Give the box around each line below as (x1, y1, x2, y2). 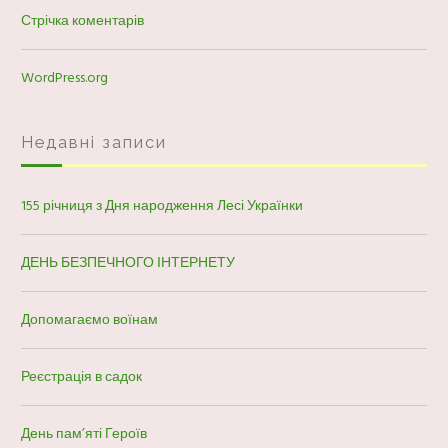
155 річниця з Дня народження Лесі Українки (21, 193, 303, 217)
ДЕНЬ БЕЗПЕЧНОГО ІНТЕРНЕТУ (21, 250, 235, 274)
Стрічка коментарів (21, 8, 144, 32)
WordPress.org (21, 65, 108, 89)
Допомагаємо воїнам (21, 307, 158, 331)
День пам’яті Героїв (21, 421, 147, 445)
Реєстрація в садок (21, 364, 142, 388)
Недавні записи (21, 132, 167, 152)
